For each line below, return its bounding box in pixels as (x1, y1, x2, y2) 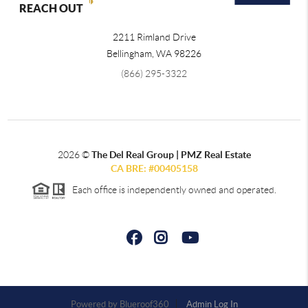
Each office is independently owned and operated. (66, 184, 276, 195)
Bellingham (107, 47, 152, 59)
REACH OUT (19, 1, 83, 14)
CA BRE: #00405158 (110, 162, 198, 174)
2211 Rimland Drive (112, 31, 196, 43)
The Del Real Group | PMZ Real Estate (91, 148, 251, 160)
